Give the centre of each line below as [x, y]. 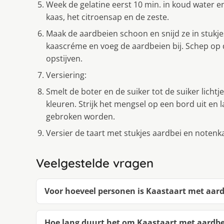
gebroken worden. [80, 116]
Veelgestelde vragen [95, 163]
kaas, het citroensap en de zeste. [107, 17]
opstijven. [64, 58]
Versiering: [66, 75]
